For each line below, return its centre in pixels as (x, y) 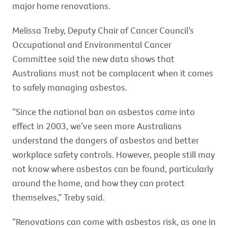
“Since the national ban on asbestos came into (104, 112)
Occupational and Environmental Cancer (92, 45)
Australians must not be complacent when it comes (113, 73)
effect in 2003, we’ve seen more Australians (97, 126)
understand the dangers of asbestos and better (105, 140)
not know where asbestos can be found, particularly (113, 169)
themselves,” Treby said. (59, 197)
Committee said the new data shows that (93, 59)
